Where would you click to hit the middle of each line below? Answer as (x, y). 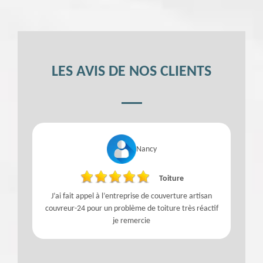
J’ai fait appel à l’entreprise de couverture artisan (131, 196)
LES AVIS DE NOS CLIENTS (131, 72)
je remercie (131, 221)
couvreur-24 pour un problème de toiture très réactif (131, 209)
